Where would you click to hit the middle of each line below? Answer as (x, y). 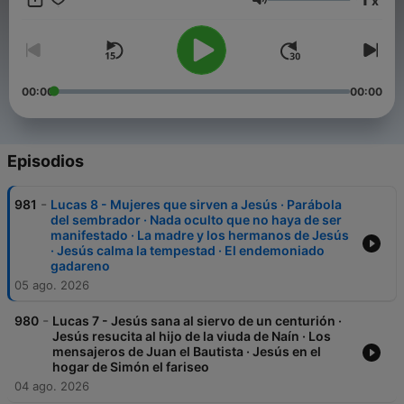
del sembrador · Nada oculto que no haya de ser (196, 220)
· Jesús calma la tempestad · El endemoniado (188, 251)
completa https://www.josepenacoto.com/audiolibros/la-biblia (197, 18)
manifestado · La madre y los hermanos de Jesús (200, 235)
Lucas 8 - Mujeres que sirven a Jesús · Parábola (196, 205)
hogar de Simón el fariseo (131, 367)
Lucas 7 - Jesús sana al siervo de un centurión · (197, 321)
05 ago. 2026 (52, 285)
